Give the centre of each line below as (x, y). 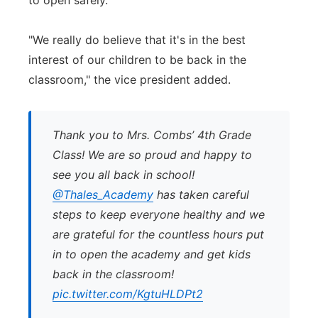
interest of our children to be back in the (137, 60)
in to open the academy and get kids (152, 254)
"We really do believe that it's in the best (137, 40)
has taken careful (201, 194)
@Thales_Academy (103, 194)
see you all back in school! (124, 175)
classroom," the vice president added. (130, 79)
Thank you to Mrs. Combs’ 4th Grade (152, 135)
